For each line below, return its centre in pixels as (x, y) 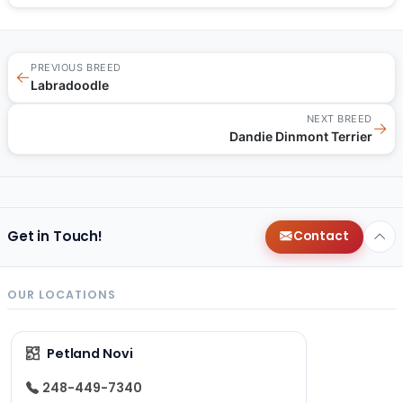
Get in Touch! (55, 237)
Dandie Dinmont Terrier (301, 136)
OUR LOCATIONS (62, 294)
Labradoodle (70, 85)
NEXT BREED (339, 118)
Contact (321, 237)
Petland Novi (90, 353)
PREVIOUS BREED (76, 67)
